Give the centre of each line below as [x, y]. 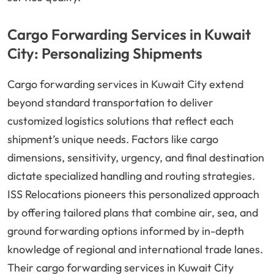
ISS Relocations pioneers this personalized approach [133, 194]
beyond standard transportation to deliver [110, 103]
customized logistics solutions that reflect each [120, 121]
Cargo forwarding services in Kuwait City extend [125, 84]
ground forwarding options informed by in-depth [126, 231]
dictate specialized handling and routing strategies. [131, 176]
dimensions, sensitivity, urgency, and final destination [136, 158]
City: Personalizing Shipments [105, 54]
